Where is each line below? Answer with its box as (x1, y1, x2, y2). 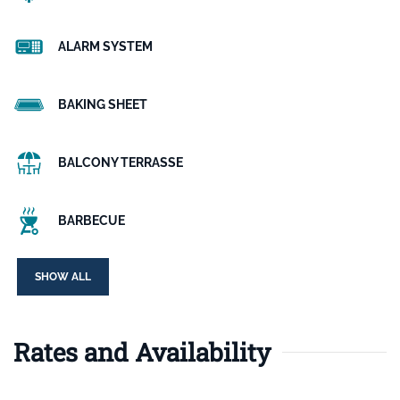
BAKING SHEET (58, 96, 147, 112)
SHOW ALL (35, 271, 91, 284)
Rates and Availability (13, 336, 271, 370)
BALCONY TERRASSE (58, 154, 183, 170)
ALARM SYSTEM (58, 38, 153, 54)
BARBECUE (58, 213, 125, 229)
